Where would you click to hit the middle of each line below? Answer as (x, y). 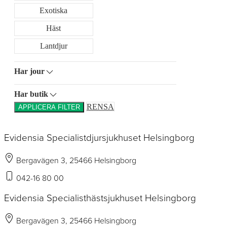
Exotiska (54, 11)
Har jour (29, 71)
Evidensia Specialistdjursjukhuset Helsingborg (99, 138)
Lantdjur (53, 46)
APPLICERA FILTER (49, 107)
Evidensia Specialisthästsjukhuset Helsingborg (100, 198)
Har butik (31, 94)
